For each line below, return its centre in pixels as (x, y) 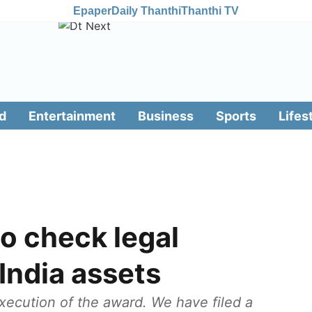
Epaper (92, 10)
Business (165, 116)
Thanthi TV (210, 10)
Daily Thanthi (146, 10)
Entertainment (72, 116)
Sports (236, 116)
